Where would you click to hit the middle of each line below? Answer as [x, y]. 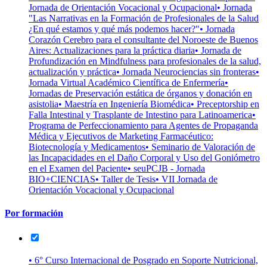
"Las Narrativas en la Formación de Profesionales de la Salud [144, 18]
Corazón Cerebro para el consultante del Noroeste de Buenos [143, 40]
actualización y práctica [72, 72]
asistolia [44, 104]
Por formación [34, 213]
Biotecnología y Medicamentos [87, 147]
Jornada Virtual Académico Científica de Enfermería [127, 83]
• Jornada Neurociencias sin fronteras [186, 72]
